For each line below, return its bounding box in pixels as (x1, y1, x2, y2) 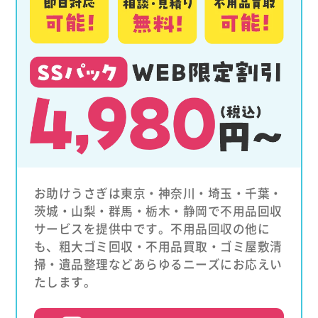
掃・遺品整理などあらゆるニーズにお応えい (33, 256, 283, 273)
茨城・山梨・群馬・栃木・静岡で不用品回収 (33, 202, 283, 220)
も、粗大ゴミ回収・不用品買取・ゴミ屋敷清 (33, 238, 283, 256)
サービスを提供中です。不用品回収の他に (33, 220, 270, 238)
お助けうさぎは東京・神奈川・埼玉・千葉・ (33, 185, 283, 202)
